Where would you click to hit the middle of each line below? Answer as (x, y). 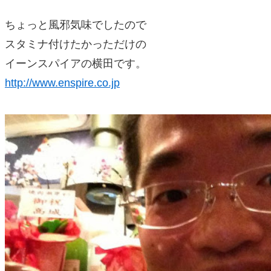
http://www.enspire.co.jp (62, 83)
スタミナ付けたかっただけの (76, 44)
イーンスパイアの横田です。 (76, 64)
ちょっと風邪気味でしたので (76, 25)
